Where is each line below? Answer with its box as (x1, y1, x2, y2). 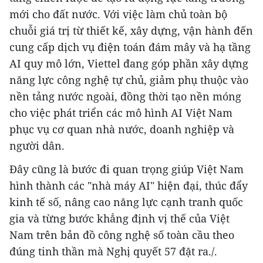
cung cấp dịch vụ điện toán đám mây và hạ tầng (9, 39, 251, 54)
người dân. (9, 138, 65, 153)
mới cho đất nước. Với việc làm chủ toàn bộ (9, 6, 227, 21)
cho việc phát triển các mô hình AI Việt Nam (9, 105, 232, 120)
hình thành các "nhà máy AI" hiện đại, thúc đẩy (9, 178, 248, 193)
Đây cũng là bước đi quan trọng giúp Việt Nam (9, 161, 244, 176)
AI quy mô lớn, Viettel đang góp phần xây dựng (9, 56, 248, 70)
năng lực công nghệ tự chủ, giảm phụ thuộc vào (9, 72, 248, 87)
